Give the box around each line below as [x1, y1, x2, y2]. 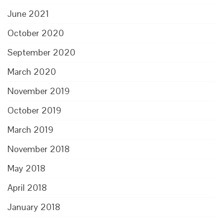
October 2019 [7, 105, 61, 116]
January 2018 [7, 201, 60, 213]
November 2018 [7, 143, 70, 155]
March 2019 [7, 124, 54, 135]
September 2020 [7, 47, 75, 58]
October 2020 [7, 27, 64, 39]
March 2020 [7, 66, 56, 77]
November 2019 [7, 85, 70, 97]
